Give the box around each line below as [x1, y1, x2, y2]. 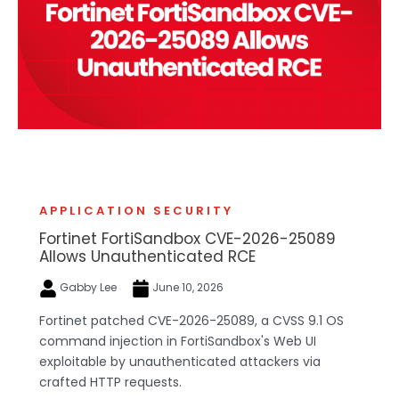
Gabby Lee [57, 279, 119, 295]
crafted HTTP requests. [39, 372, 182, 391]
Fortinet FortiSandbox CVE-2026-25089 [39, 227, 336, 249]
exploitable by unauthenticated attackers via [39, 352, 321, 370]
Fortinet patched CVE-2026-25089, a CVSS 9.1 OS [39, 311, 344, 330]
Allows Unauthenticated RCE [39, 245, 256, 267]
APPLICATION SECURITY [39, 201, 233, 219]
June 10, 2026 [150, 279, 224, 295]
